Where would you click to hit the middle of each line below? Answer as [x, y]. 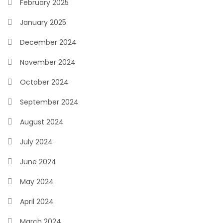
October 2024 [44, 82]
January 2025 [43, 22]
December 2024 [48, 42]
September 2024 [49, 102]
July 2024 [36, 142]
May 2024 [37, 182]
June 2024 [38, 162]
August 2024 [42, 122]
